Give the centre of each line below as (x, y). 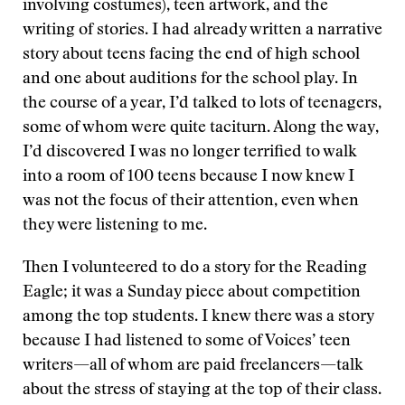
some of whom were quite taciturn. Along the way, (201, 128)
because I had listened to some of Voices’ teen (187, 342)
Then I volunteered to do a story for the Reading (195, 268)
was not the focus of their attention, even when (191, 202)
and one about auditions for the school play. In (190, 80)
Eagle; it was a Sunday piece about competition (192, 293)
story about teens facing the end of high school (191, 55)
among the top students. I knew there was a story (198, 317)
